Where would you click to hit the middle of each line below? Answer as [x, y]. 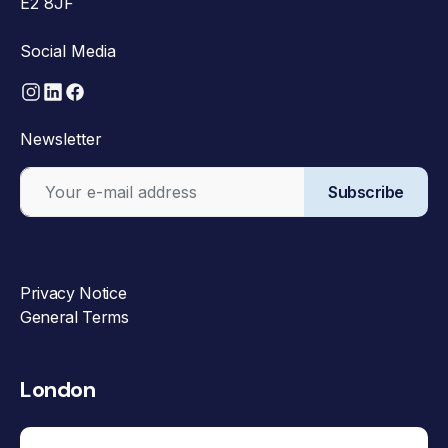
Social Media [68, 50]
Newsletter [61, 139]
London [58, 390]
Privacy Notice [73, 293]
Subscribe [366, 192]
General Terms [74, 317]
